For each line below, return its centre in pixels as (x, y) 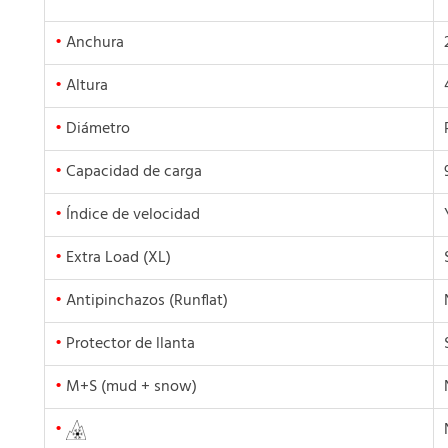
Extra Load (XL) (116, 258)
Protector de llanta (128, 344)
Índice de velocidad (131, 215)
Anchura (93, 43)
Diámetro (96, 129)
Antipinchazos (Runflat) (145, 301)
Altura (85, 86)
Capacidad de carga (132, 172)
